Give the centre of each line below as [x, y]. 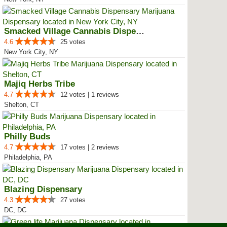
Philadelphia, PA [28, 157]
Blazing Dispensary [43, 189]
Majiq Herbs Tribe [40, 84]
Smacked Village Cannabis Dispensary [140, 31]
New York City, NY [31, 52]
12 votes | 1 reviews [90, 94]
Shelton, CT [22, 105]
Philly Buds [27, 137]
